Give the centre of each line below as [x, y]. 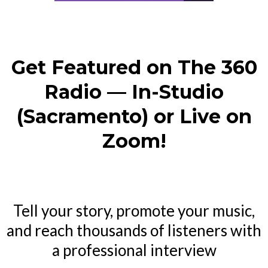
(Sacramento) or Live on [134, 116]
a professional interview [134, 250]
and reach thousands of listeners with [134, 230]
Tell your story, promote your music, [134, 211]
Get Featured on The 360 [134, 67]
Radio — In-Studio [134, 92]
